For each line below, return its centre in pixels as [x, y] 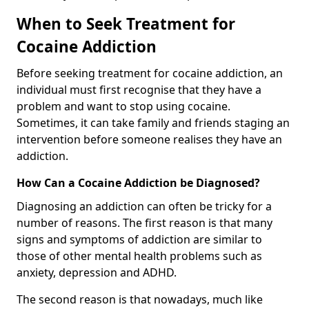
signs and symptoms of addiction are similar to [139, 239]
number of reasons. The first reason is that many [144, 222]
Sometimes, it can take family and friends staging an [153, 122]
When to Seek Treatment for [126, 23]
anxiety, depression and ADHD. [98, 272]
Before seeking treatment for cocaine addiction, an [150, 73]
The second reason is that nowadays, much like [140, 299]
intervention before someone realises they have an [149, 139]
